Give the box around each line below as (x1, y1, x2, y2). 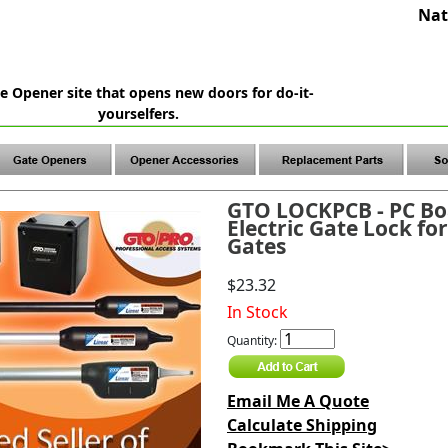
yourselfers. (97, 103, 179, 123)
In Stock (226, 300, 288, 323)
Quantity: (226, 331, 280, 349)
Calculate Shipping (226, 413, 377, 436)
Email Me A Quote (226, 389, 369, 412)
